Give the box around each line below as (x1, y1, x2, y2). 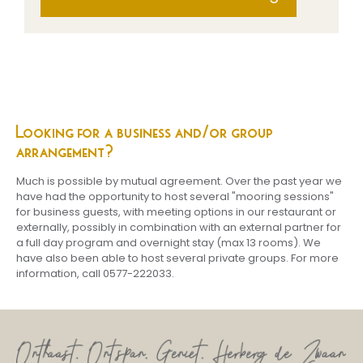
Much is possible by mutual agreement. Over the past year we (16, 173, 342, 189)
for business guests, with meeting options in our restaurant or (16, 203, 336, 220)
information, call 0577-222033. (16, 265, 174, 281)
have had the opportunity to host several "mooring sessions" (16, 188, 334, 204)
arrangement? (16, 140, 114, 162)
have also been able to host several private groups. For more (16, 250, 339, 266)
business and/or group (114, 121, 274, 143)
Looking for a (16, 121, 114, 143)
